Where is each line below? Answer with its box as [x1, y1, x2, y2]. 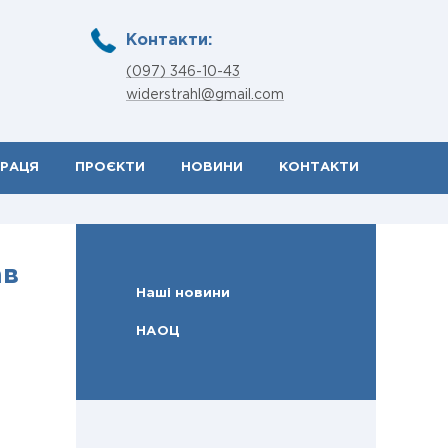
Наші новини [136, 287, 230, 299]
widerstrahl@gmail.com [126, 89, 284, 101]
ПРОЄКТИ [74, 162, 145, 173]
